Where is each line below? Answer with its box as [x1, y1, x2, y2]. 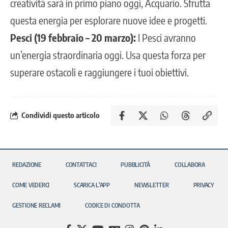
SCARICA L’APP [74, 181, 110, 189]
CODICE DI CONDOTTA [85, 201, 140, 209]
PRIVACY [193, 181, 214, 189]
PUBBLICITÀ [121, 160, 151, 168]
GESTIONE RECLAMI [12, 201, 61, 209]
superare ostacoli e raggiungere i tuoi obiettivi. [10, 65, 189, 78]
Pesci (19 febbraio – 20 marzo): [10, 31, 136, 44]
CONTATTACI [65, 160, 97, 168]
